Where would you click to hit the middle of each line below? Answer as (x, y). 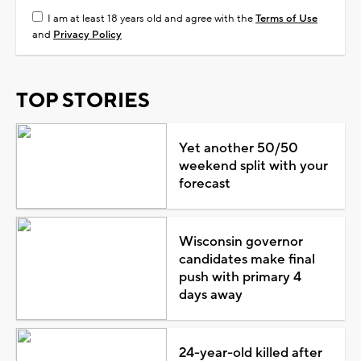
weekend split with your (253, 166)
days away (210, 295)
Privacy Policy (87, 34)
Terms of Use (286, 18)
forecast (204, 183)
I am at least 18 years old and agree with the (151, 18)
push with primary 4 (240, 277)
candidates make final (247, 259)
